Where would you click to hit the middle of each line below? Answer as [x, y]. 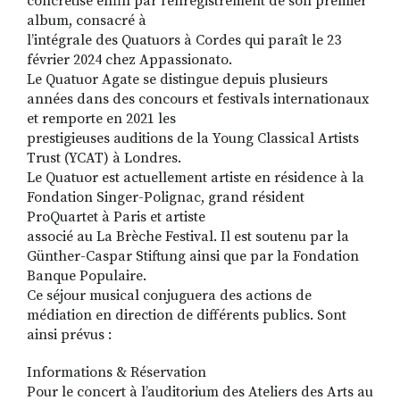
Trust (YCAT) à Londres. [104, 158]
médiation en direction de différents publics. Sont [187, 316]
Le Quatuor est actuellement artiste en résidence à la [196, 178]
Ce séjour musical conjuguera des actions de [169, 296]
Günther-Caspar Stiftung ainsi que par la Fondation [193, 257]
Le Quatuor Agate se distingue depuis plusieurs [177, 80]
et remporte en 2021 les [101, 119]
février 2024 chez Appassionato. [129, 60]
